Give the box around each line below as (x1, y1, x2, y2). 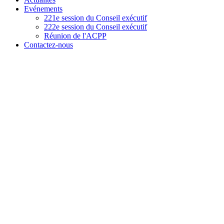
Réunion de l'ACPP (44, 31, 106, 40)
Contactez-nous (24, 40, 73, 49)
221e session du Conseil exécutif (44, 13, 147, 22)
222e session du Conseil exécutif (44, 22, 147, 31)
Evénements (24, 4, 62, 13)
